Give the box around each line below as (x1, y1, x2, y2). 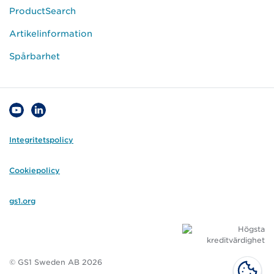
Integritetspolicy (9, 135, 73, 144)
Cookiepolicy (9, 166, 60, 175)
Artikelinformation (9, 29, 92, 39)
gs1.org (9, 196, 35, 206)
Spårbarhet (9, 51, 60, 61)
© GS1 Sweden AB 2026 (9, 257, 102, 267)
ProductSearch (9, 6, 76, 16)
